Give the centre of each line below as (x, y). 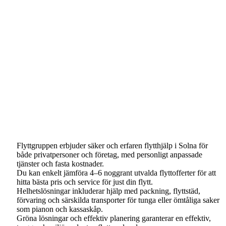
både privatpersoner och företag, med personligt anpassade (109, 155)
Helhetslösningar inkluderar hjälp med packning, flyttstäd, (108, 191)
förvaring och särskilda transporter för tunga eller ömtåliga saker (118, 200)
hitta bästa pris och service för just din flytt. (85, 182)
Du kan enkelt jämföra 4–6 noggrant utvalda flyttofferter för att (116, 173)
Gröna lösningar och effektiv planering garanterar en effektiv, (114, 218)
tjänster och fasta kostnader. (60, 164)
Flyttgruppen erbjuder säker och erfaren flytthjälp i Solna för (112, 146)
